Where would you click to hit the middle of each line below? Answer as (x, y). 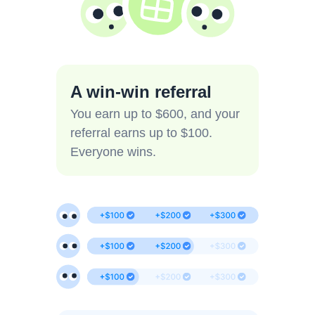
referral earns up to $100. (141, 133)
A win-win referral (141, 92)
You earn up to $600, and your (155, 114)
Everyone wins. (113, 152)
